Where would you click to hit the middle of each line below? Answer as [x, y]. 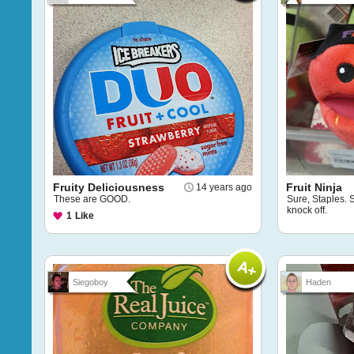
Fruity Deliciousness [109, 187]
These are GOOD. [92, 199]
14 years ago [224, 187]
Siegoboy [90, 282]
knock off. [307, 210]
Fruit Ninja [314, 187]
